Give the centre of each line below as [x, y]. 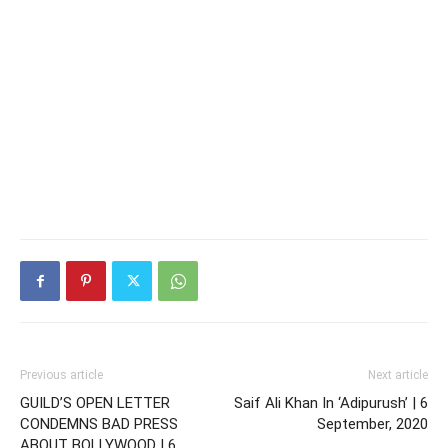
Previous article [61, 375]
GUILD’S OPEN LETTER [95, 403]
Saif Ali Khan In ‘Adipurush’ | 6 [331, 403]
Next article [398, 375]
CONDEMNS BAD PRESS [99, 424]
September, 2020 [372, 424]
